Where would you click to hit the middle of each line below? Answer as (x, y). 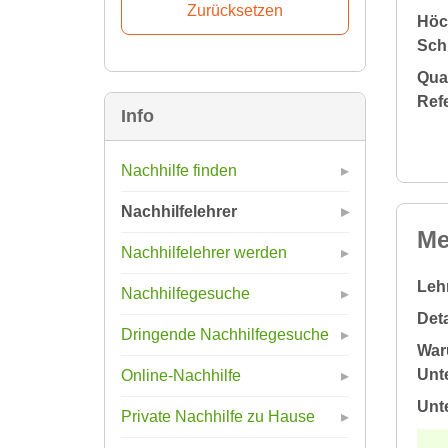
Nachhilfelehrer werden (204, 252)
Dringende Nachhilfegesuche (225, 334)
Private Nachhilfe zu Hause (218, 416)
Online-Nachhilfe (181, 375)
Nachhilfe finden (179, 170)
